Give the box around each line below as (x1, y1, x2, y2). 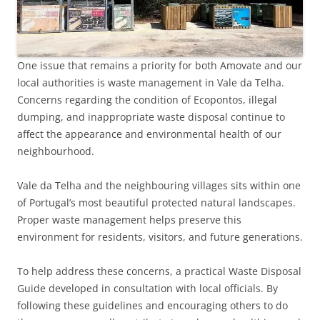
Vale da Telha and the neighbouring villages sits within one (17, 179, 301, 193)
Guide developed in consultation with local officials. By (17, 281, 278, 296)
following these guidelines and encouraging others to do (17, 299, 288, 313)
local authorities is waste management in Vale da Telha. (17, 76, 284, 90)
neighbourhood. (17, 144, 94, 159)
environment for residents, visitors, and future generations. (17, 230, 303, 244)
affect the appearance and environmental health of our (17, 127, 281, 141)
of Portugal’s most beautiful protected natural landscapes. (17, 196, 296, 210)
